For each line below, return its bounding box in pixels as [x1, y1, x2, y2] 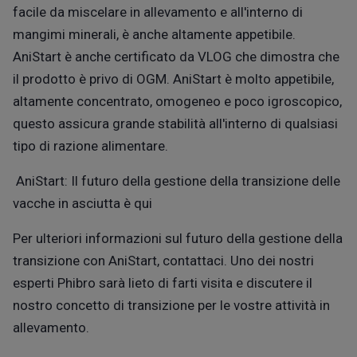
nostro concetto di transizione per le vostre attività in [13, 296, 330, 313]
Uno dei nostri [230, 252, 314, 269]
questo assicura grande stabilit [13, 115, 198, 131]
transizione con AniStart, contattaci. [13, 252, 230, 269]
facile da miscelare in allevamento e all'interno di [13, 3, 303, 20]
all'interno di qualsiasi [206, 115, 338, 131]
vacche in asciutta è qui [13, 194, 152, 211]
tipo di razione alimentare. [13, 137, 168, 154]
